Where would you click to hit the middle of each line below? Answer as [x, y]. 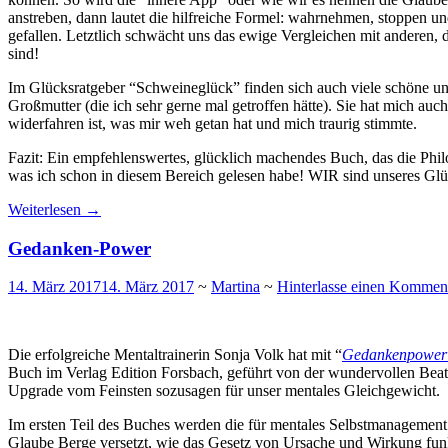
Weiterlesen [46, 209]
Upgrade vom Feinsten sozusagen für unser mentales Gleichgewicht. [224, 391]
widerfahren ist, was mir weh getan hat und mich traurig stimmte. [212, 123]
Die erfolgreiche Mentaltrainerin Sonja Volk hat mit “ [175, 355]
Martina [235, 287]
